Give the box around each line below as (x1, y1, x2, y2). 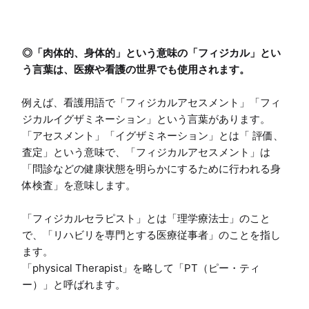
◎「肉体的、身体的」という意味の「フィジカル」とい (22, 46, 281, 59)
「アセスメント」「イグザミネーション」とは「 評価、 (22, 128, 283, 142)
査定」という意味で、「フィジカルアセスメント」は (22, 145, 270, 159)
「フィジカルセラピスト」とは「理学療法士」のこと (22, 211, 270, 225)
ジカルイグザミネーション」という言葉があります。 (22, 112, 270, 126)
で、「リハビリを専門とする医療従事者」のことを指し (22, 228, 281, 241)
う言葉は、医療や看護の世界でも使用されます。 (22, 62, 250, 76)
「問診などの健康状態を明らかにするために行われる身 (22, 161, 281, 175)
